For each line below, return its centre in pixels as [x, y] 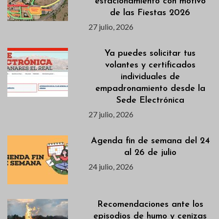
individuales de [150, 77]
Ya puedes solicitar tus [150, 53]
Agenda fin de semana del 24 [150, 141]
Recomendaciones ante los [150, 204]
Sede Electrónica [150, 100]
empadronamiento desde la [150, 88]
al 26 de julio [150, 153]
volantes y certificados [150, 65]
